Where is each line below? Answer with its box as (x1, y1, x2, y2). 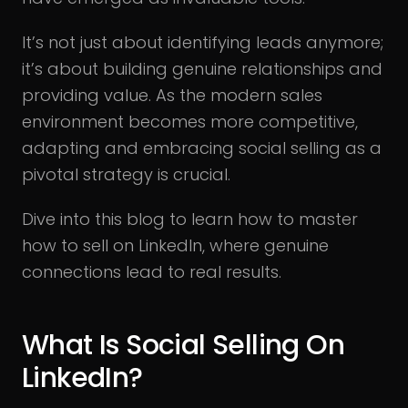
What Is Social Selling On (22, 326, 344, 364)
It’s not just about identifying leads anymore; (22, 31, 383, 54)
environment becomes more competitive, (22, 110, 358, 133)
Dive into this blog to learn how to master (22, 208, 358, 230)
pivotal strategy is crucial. (22, 163, 230, 186)
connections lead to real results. (22, 260, 281, 283)
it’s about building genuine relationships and (22, 57, 382, 80)
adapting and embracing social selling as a (22, 137, 382, 159)
